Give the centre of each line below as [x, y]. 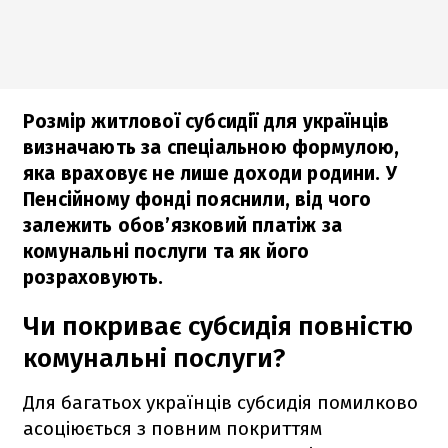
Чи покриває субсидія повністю [218, 326]
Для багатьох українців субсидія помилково [220, 402]
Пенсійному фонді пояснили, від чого [197, 199]
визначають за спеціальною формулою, [211, 147]
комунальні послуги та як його [166, 251]
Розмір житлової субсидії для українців [206, 121]
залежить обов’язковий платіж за [182, 225]
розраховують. [93, 277]
